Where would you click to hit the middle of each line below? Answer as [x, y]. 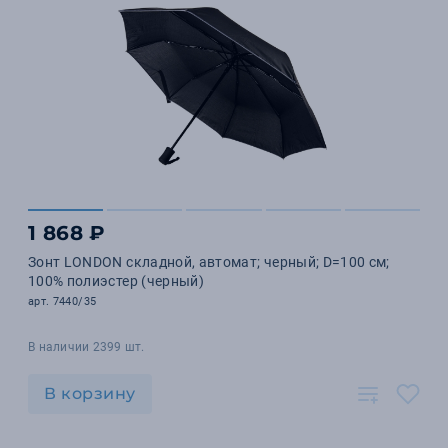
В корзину [90, 393]
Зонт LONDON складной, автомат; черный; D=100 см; [209, 262]
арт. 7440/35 [62, 301]
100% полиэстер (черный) [116, 281]
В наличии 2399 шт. [86, 347]
